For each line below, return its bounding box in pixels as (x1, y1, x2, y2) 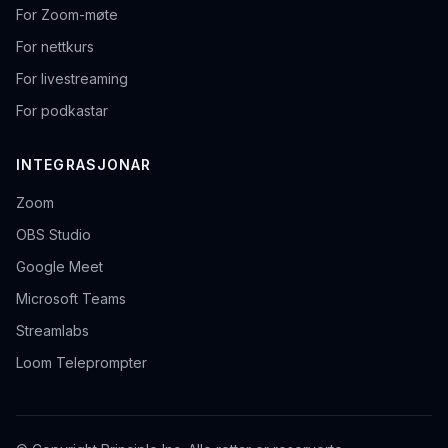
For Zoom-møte (16, 6, 118, 24)
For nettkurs (16, 38, 94, 56)
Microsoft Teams (16, 290, 126, 308)
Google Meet (16, 258, 103, 276)
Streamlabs (16, 322, 89, 340)
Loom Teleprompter (16, 354, 147, 372)
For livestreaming (16, 70, 128, 88)
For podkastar (16, 102, 108, 120)
